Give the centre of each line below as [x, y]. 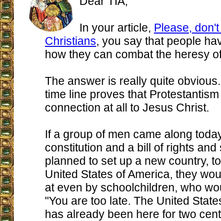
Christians [71, 41]
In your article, [117, 28]
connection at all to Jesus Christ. [127, 108]
